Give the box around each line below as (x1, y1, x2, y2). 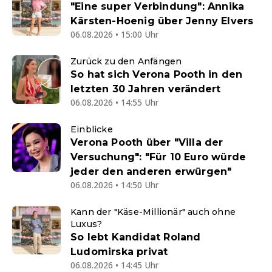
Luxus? (70, 219, 103, 230)
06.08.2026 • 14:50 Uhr (70, 179, 158, 191)
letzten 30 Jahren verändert (70, 83, 221, 95)
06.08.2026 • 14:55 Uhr (70, 97, 158, 109)
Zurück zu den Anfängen (70, 56, 182, 67)
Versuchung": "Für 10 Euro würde (70, 151, 246, 163)
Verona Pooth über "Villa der (70, 137, 223, 149)
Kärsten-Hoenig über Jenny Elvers (70, 15, 254, 27)
